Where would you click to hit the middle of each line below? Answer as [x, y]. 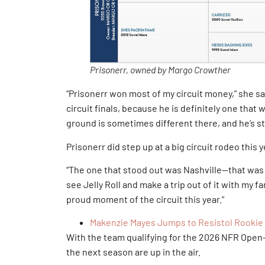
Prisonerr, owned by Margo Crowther [160, 70]
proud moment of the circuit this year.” [145, 199]
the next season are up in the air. [133, 252]
